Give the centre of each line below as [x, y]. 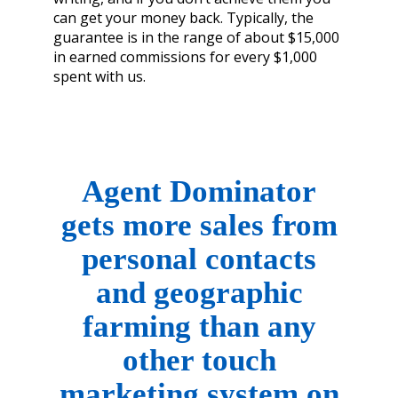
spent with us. [99, 77]
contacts [257, 259]
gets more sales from [199, 226]
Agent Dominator [199, 192]
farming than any [199, 327]
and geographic [199, 293]
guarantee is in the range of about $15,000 [196, 38]
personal [139, 259]
